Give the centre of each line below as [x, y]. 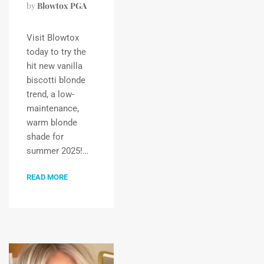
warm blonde [52, 123]
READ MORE [47, 177]
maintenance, [53, 108]
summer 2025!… [57, 151]
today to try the [56, 52]
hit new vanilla [55, 66]
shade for [45, 137]
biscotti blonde [56, 80]
